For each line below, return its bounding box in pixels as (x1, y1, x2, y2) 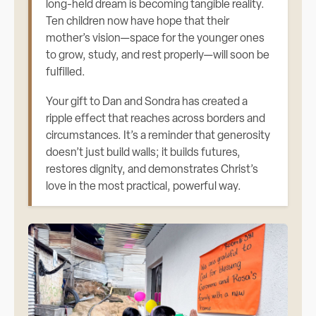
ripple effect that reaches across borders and (46, 113, 266, 125)
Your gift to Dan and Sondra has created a (46, 96, 248, 108)
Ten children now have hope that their (46, 16, 230, 28)
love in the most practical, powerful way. (46, 181, 242, 193)
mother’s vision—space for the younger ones (46, 32, 265, 44)
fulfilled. (46, 66, 86, 78)
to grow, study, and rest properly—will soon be (46, 49, 270, 61)
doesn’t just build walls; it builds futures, (46, 147, 241, 159)
